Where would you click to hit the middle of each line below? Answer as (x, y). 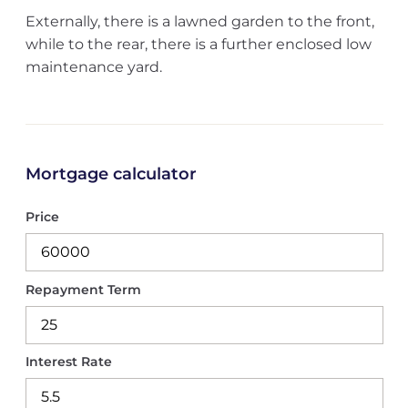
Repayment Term (83, 289)
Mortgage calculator (111, 174)
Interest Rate (68, 361)
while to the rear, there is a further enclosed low (198, 44)
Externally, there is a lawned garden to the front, (199, 21)
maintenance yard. (93, 67)
